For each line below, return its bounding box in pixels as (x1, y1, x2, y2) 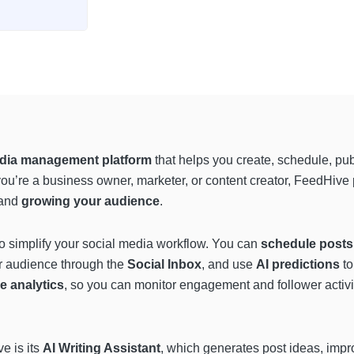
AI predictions (256, 258, 340, 272)
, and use (201, 258, 256, 272)
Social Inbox (127, 258, 201, 272)
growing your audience (21, 194, 160, 209)
